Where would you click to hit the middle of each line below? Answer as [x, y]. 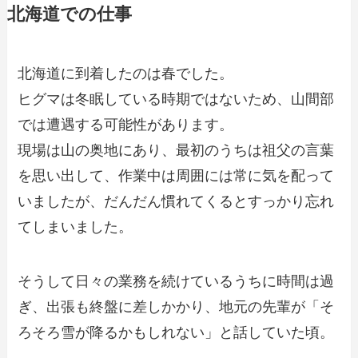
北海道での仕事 [69, 15]
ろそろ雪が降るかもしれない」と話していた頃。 [176, 332]
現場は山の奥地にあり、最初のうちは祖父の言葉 [176, 151]
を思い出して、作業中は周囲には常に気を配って [176, 176]
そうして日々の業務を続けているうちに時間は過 [176, 281]
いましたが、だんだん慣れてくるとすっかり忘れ [176, 202]
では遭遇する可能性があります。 [126, 125]
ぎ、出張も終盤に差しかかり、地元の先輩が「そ [176, 306]
